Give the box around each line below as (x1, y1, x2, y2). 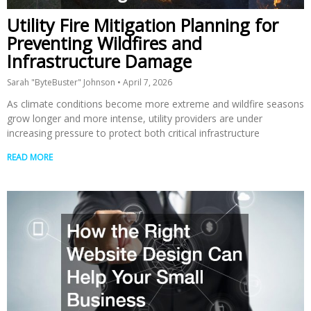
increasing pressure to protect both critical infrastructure (7, 126, 260, 140)
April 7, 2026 (121, 76, 172, 89)
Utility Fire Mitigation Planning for (7, 13, 278, 37)
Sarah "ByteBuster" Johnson (7, 76, 117, 89)
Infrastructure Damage (7, 49, 192, 74)
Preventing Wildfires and (7, 31, 202, 56)
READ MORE (7, 151, 53, 164)
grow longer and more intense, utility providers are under (7, 112, 262, 126)
